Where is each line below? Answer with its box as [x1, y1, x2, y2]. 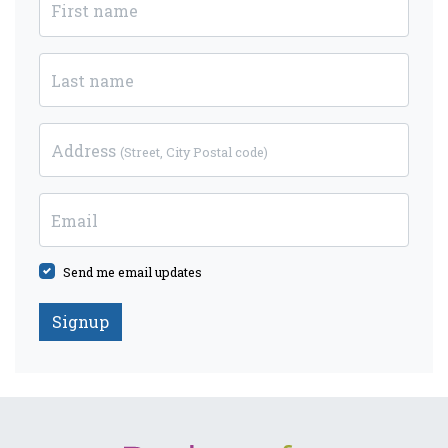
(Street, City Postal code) [120, 143, 268, 160]
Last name [51, 69, 134, 91]
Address [51, 139, 120, 161]
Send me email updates [63, 263, 202, 280]
